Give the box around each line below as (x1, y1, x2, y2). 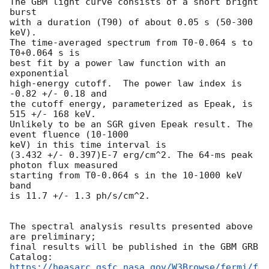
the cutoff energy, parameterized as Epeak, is (10, 98, 253, 110)
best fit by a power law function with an (10, 58, 226, 69)
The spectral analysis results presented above (10, 221, 253, 232)
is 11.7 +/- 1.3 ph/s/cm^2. (10, 190, 150, 202)
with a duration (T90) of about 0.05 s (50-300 (10, 17, 253, 28)
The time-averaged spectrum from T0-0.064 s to (10, 37, 253, 49)
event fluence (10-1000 (10, 129, 128, 141)
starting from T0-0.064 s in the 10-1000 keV (10, 170, 242, 181)
